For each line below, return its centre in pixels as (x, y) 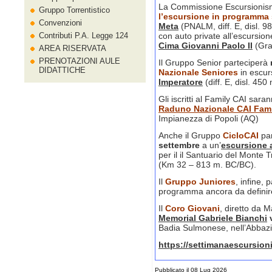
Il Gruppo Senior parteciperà (214, 63)
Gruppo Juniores (200, 182)
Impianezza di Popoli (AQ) (209, 118)
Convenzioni (60, 23)
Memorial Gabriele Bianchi (213, 218)
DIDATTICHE (62, 70)
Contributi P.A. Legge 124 (83, 36)
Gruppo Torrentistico (74, 10)
